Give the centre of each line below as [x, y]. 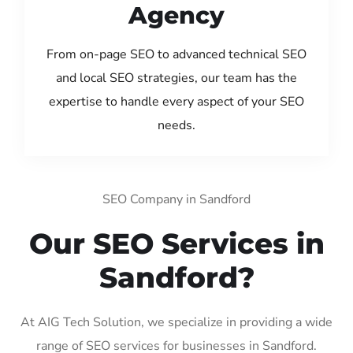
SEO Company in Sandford [176, 199]
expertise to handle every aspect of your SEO [176, 101]
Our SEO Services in [176, 243]
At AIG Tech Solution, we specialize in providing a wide [176, 322]
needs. [176, 125]
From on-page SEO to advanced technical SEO [176, 54]
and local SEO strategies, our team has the [176, 78]
